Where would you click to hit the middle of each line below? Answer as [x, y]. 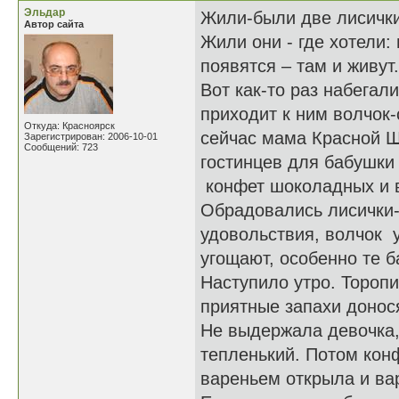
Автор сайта [54, 24]
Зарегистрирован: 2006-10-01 [91, 136]
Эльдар [45, 12]
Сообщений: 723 [61, 147]
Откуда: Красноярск [69, 126]
